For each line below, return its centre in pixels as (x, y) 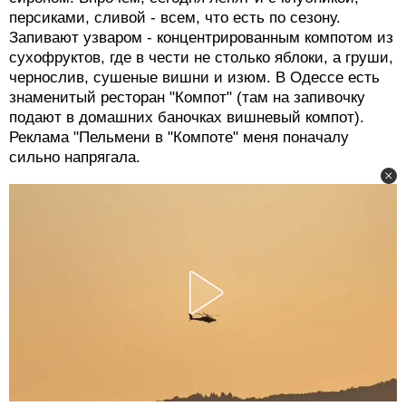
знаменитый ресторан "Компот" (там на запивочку (187, 98)
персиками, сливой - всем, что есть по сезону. (175, 18)
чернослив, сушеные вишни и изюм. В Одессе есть (194, 78)
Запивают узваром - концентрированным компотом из (201, 38)
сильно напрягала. (75, 158)
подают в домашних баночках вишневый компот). (187, 118)
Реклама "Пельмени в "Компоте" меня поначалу (179, 138)
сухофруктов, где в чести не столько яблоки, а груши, (201, 58)
